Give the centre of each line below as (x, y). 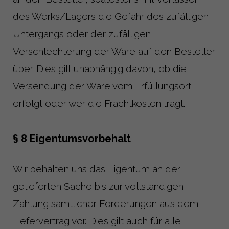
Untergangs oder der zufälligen (82, 33)
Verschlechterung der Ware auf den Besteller (114, 51)
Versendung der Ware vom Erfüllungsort (102, 86)
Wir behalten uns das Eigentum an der (97, 168)
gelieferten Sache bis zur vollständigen (98, 186)
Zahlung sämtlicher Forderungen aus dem (106, 203)
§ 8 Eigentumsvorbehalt (72, 138)
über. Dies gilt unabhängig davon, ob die (100, 68)
